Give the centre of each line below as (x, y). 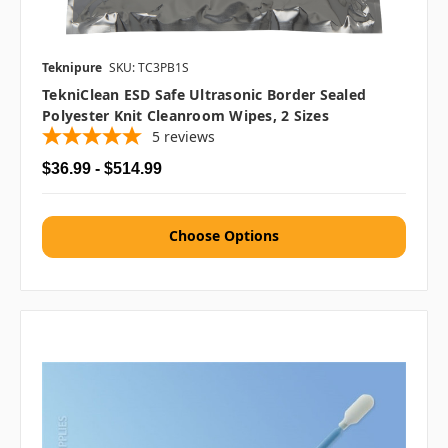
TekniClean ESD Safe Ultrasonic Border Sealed (204, 95)
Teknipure (72, 68)
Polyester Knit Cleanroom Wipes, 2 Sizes (185, 116)
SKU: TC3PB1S (149, 68)
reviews (189, 137)
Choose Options (224, 236)
